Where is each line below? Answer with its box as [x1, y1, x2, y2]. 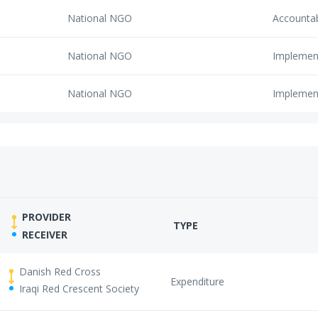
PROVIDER [22, 210, 71, 224]
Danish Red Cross [19, 265, 101, 278]
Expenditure [170, 275, 224, 288]
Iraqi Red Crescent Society [19, 282, 139, 295]
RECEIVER [22, 228, 67, 241]
